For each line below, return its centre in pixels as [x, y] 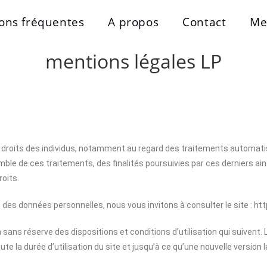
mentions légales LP [133, 61]
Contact [204, 22]
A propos [133, 22]
